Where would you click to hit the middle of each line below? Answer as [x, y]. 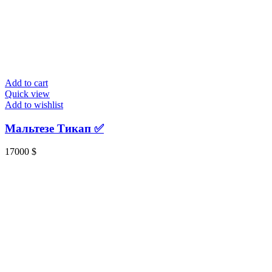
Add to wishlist [34, 104]
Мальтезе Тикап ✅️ [54, 128]
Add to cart [26, 83]
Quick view [27, 93]
